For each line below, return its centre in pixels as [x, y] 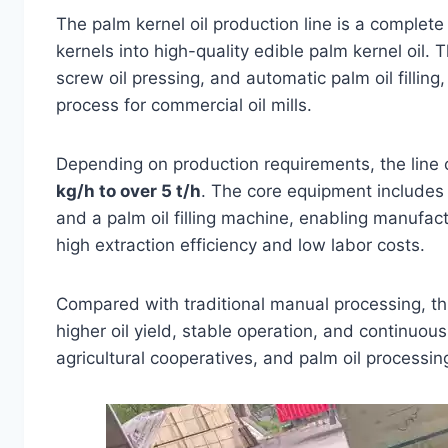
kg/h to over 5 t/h [128, 191]
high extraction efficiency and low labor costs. [240, 245]
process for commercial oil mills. [184, 105]
